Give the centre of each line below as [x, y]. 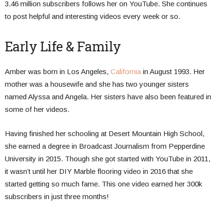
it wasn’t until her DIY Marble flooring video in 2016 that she [99, 171]
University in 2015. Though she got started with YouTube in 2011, [108, 158]
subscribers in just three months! [57, 196]
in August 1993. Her [173, 71]
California [126, 71]
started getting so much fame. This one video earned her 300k [103, 184]
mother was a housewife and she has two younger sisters [97, 84]
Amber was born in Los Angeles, [58, 71]
